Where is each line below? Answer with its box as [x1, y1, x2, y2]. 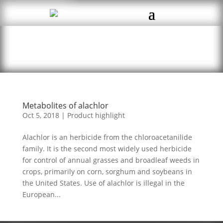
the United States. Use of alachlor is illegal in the [22, 178, 185, 188]
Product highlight [67, 111, 125, 120]
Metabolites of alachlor [22, 100, 109, 111]
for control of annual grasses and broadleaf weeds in [22, 155, 200, 165]
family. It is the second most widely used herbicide [22, 144, 192, 153]
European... [22, 190, 61, 199]
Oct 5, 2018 [22, 111, 59, 120]
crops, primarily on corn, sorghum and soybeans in [22, 167, 192, 176]
